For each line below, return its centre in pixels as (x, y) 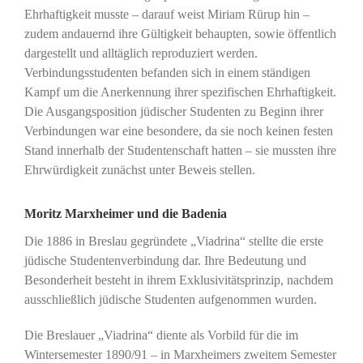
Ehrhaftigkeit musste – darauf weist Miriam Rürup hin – (167, 15)
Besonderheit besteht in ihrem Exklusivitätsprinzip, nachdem (178, 280)
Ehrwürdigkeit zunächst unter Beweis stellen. (139, 170)
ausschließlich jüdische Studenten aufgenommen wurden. (170, 300)
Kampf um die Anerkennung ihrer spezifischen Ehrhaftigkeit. (180, 92)
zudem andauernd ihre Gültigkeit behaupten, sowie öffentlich (180, 34)
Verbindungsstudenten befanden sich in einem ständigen (167, 73)
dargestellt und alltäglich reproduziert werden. (141, 53)
